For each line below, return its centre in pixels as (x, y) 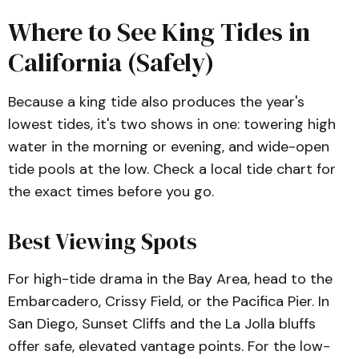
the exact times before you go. (111, 192)
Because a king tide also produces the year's (156, 102)
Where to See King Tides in (159, 32)
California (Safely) (111, 63)
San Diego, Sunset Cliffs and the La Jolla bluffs (162, 324)
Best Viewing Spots (103, 241)
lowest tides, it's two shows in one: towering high (172, 124)
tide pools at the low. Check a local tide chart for (172, 169)
